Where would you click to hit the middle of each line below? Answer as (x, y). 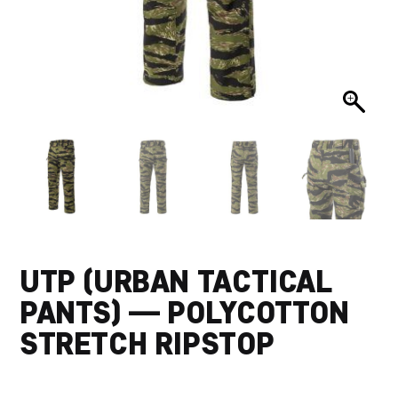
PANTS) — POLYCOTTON (184, 312)
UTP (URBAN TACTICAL (176, 281)
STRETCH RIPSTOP (147, 343)
